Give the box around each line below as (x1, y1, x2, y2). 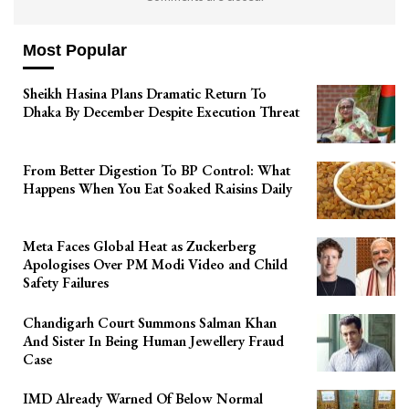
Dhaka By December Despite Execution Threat (23, 101, 299, 121)
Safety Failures (23, 273, 109, 293)
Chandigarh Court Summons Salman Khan (23, 312, 277, 332)
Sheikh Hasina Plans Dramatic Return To (23, 83, 267, 103)
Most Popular (23, 41, 127, 60)
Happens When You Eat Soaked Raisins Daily (23, 178, 292, 198)
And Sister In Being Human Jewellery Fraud (23, 330, 284, 351)
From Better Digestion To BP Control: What (23, 160, 290, 180)
